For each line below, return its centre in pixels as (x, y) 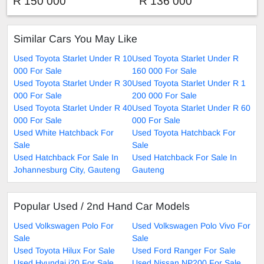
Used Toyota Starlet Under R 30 (73, 83)
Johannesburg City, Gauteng (67, 169)
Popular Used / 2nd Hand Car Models (102, 206)
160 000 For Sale (164, 70)
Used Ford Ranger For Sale (184, 250)
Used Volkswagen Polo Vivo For (191, 225)
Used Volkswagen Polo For (64, 225)
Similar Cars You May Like (75, 39)
